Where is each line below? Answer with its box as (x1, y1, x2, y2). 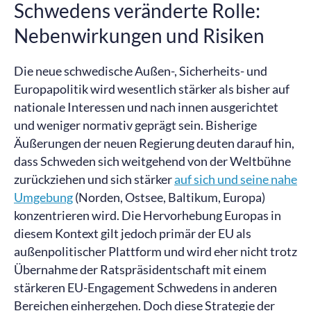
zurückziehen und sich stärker (14, 171, 174, 187)
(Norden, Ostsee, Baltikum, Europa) (73, 190, 265, 205)
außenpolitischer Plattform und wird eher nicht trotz (14, 244, 297, 259)
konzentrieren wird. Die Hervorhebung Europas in (14, 208, 281, 223)
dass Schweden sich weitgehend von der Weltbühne (14, 153, 291, 169)
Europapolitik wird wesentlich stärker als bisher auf (14, 81, 289, 96)
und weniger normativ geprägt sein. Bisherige (14, 117, 257, 133)
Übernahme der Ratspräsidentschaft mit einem (14, 262, 267, 277)
